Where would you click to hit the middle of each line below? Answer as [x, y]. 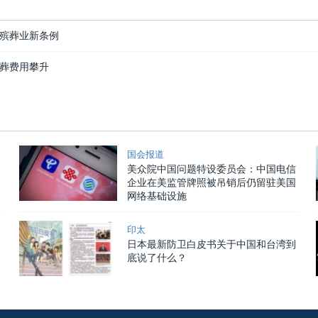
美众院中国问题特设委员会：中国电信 [211, 169]
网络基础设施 [157, 196]
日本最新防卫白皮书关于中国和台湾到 [211, 245]
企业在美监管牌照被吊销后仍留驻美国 [211, 183]
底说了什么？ [157, 258]
